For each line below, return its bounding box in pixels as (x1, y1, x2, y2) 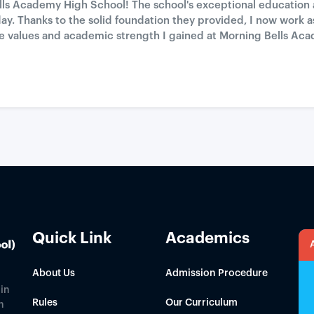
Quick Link (32, 231, 111, 246)
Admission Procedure (165, 268, 268, 278)
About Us (32, 268, 75, 278)
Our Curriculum (165, 298, 238, 308)
